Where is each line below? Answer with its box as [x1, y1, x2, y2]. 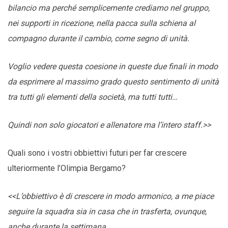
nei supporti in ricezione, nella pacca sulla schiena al [8, 18, 195, 28]
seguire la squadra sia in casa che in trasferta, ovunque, [8, 207, 207, 217]
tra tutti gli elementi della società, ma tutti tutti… [8, 92, 178, 102]
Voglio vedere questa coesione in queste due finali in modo [8, 62, 218, 72]
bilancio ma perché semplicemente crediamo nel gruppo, [8, 3, 210, 13]
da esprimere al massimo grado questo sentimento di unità [8, 77, 219, 87]
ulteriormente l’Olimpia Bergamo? [8, 163, 126, 174]
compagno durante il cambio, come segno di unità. [8, 34, 189, 44]
